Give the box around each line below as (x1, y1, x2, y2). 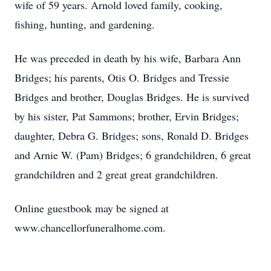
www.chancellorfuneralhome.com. (15, 220, 166, 235)
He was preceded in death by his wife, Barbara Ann (15, 51, 241, 65)
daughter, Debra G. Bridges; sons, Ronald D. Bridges (15, 128, 249, 143)
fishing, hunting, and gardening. (15, 17, 158, 31)
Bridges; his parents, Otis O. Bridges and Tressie (15, 70, 229, 85)
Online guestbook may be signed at (15, 201, 169, 215)
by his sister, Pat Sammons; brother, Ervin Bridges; (15, 109, 239, 123)
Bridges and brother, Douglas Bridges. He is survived (15, 90, 249, 104)
